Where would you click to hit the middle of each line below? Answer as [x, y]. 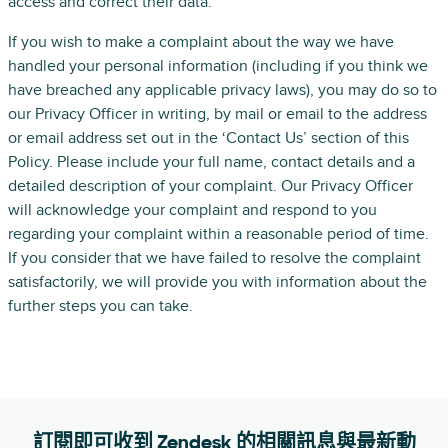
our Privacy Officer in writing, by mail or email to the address [217, 114]
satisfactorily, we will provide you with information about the [217, 282]
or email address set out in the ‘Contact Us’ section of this [208, 138]
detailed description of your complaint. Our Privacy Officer [210, 186]
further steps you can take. [100, 306]
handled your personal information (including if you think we [218, 66]
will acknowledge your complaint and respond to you [192, 210]
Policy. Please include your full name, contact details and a [211, 162]
